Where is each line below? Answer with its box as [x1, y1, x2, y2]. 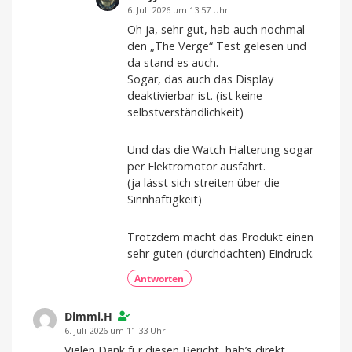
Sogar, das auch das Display [127, 71, 273, 86]
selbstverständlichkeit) [127, 104, 244, 119]
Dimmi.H [64, 309, 112, 324]
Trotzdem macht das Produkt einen [127, 229, 313, 244]
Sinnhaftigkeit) [127, 191, 202, 207]
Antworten [134, 271, 185, 285]
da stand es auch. [127, 54, 218, 70]
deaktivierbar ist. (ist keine [127, 87, 262, 103]
